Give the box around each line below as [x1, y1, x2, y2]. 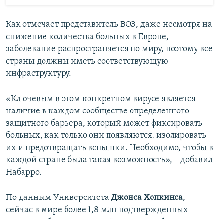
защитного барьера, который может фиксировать [6, 118, 202, 128]
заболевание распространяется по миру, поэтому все [6, 44, 213, 54]
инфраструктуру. [6, 68, 71, 78]
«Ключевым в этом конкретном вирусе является [6, 94, 196, 104]
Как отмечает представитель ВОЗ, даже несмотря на [6, 20, 212, 29]
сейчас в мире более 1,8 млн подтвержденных [6, 205, 188, 215]
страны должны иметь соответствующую [6, 56, 168, 66]
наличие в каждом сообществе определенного [6, 106, 189, 116]
